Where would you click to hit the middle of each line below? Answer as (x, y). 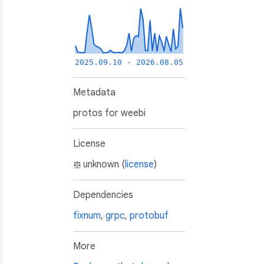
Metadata (94, 93)
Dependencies (103, 195)
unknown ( (104, 165)
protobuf (149, 216)
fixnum (87, 216)
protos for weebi (109, 113)
